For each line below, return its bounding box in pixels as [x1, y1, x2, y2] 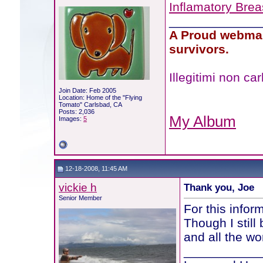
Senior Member [58, 194, 102, 201]
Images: [58, 115, 83, 122]
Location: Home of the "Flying [58, 94, 142, 101]
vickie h [58, 181, 97, 194]
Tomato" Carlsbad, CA [58, 101, 122, 108]
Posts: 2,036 [58, 108, 95, 115]
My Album [168, 113, 236, 131]
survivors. [168, 42, 229, 56]
